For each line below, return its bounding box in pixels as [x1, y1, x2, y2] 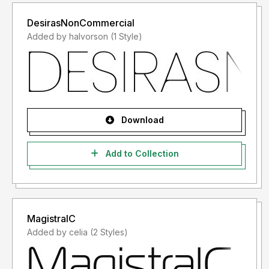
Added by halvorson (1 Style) [110, 31, 142, 42]
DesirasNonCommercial [27, 17, 134, 29]
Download [118, 115, 164, 125]
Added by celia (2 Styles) [90, 227, 128, 238]
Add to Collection [103, 148, 179, 159]
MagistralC [27, 213, 76, 225]
